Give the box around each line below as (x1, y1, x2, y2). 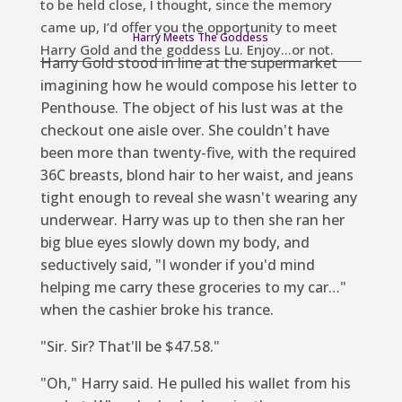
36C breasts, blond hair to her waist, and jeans (39, 164, 354, 185)
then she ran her (232, 209, 345, 230)
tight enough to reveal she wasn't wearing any (39, 187, 357, 207)
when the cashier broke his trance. (39, 299, 274, 319)
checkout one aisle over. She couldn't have (39, 119, 329, 140)
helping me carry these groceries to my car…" (39, 276, 346, 297)
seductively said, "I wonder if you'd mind (39, 254, 315, 275)
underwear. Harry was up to (39, 209, 232, 230)
